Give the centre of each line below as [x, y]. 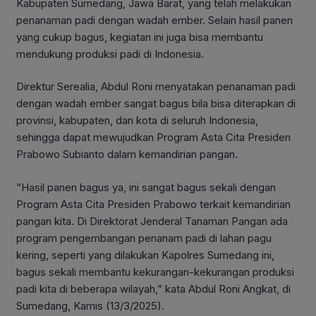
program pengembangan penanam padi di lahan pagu [144, 238]
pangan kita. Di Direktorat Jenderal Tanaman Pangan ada [152, 221]
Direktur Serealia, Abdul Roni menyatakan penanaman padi [156, 87]
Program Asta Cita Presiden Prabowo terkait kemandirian [153, 204]
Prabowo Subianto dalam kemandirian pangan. [127, 154]
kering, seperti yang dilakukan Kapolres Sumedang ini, [145, 255]
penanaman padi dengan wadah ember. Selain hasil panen [154, 20]
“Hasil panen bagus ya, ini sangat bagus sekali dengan [146, 187]
